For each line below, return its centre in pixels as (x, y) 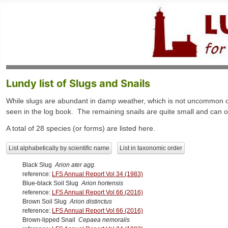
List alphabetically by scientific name (59, 148)
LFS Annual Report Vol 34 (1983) (97, 174)
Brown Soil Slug (46, 202)
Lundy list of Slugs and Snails (78, 84)
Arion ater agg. (75, 165)
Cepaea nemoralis (104, 220)
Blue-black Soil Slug (52, 183)
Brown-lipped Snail (50, 220)
